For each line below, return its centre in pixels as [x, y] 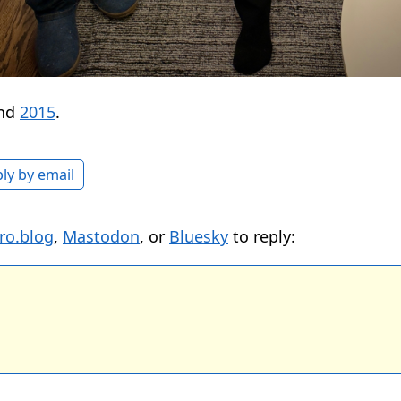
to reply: [262, 237]
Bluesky [199, 237]
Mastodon [101, 237]
